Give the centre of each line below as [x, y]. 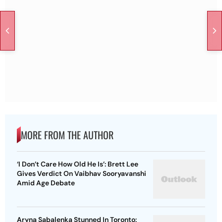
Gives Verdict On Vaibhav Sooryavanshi [82, 174]
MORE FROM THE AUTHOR [67, 135]
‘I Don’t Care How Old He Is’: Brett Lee [78, 164]
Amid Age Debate [46, 183]
